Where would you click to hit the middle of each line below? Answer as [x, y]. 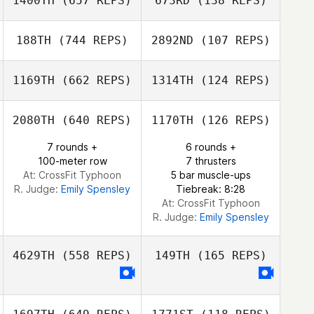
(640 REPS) [93, 120]
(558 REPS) [93, 255]
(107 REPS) [232, 40]
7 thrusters [211, 161]
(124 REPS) [232, 80]
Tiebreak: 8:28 [211, 189]
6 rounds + [211, 147]
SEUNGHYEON [96, 152]
